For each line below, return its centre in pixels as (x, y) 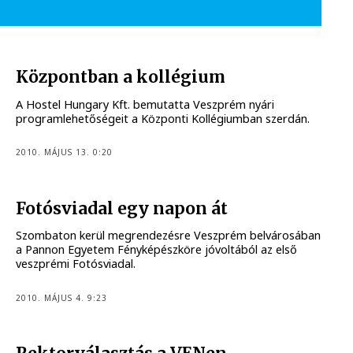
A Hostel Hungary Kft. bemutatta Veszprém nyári (145, 104)
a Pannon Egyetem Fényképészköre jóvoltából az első (157, 250)
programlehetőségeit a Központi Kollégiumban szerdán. (163, 118)
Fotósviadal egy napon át (122, 208)
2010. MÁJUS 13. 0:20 (65, 152)
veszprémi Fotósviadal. (76, 264)
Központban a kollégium (121, 78)
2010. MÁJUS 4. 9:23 (62, 297)
